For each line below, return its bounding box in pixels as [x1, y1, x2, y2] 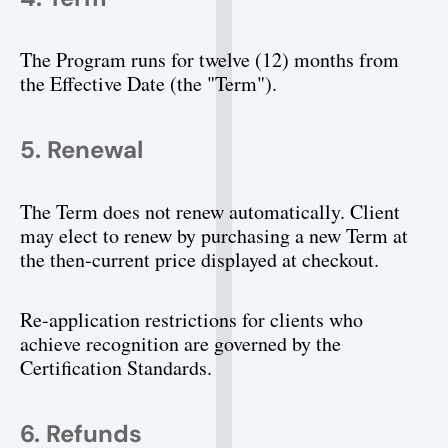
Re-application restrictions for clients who [20, 306, 363, 333]
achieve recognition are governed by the [20, 330, 341, 357]
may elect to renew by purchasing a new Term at [20, 222, 408, 249]
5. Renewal [20, 134, 143, 165]
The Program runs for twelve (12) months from [20, 46, 399, 73]
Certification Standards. [20, 354, 212, 381]
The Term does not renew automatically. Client [20, 198, 400, 225]
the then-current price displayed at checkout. [20, 246, 379, 273]
